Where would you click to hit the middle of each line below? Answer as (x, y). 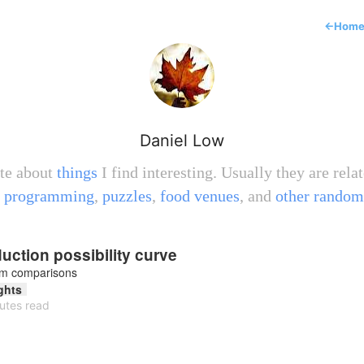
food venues (200, 196)
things (77, 172)
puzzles (127, 196)
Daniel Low (182, 141)
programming (49, 196)
